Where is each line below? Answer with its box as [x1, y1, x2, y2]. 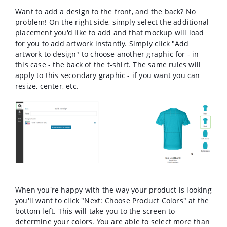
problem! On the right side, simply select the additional [15, 17, 209, 27]
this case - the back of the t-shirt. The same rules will [15, 59, 201, 69]
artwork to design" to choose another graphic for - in [15, 49, 199, 59]
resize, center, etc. [15, 81, 79, 91]
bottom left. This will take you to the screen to [15, 206, 175, 216]
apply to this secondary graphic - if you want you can [15, 70, 200, 80]
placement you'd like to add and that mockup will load [15, 27, 204, 37]
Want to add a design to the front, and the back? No [15, 6, 196, 16]
